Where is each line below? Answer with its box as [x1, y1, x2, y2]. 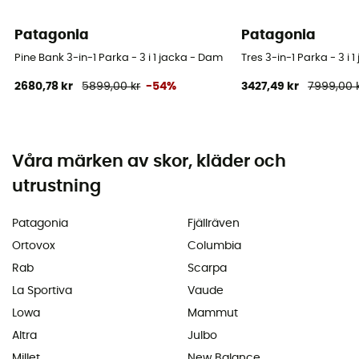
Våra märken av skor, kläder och [12, 152, 286, 170]
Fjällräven [188, 217, 240, 229]
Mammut [188, 307, 238, 319]
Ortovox [12, 240, 55, 252]
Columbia [188, 240, 241, 252]
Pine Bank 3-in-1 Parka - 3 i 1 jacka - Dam [14, 52, 224, 63]
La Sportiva [12, 284, 72, 296]
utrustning [12, 177, 101, 195]
